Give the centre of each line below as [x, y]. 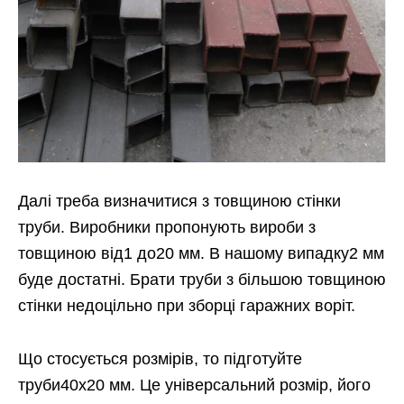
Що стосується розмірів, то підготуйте [160, 359]
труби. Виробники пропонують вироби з [167, 228]
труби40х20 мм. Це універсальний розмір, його [194, 386]
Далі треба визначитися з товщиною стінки [179, 202]
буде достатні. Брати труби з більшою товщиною [202, 280]
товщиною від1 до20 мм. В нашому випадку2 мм [201, 254]
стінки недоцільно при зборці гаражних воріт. [187, 306]
